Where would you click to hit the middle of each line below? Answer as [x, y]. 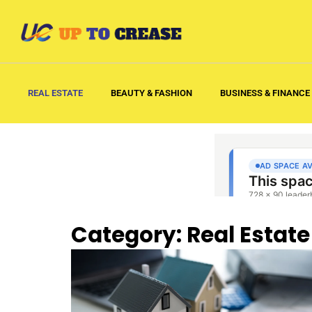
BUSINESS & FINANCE [265, 93]
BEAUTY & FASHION [151, 93]
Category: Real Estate [190, 235]
